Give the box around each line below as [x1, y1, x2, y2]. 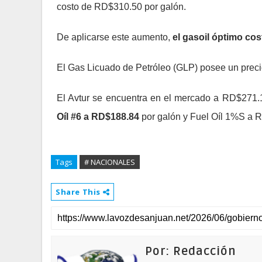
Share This [56, 186, 103, 197]
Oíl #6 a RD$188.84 [57, 111, 139, 122]
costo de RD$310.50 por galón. [57, 1, 186, 12]
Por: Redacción [145, 244, 236, 258]
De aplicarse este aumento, [57, 32, 173, 42]
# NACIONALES [84, 156, 135, 167]
